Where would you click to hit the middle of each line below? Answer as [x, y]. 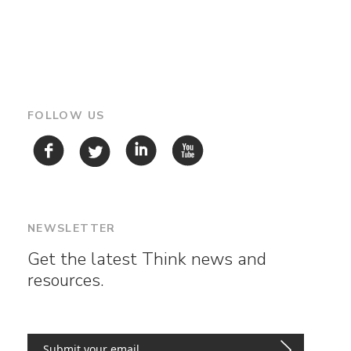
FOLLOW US [66, 115]
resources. [65, 280]
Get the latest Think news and [147, 259]
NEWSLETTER [71, 228]
